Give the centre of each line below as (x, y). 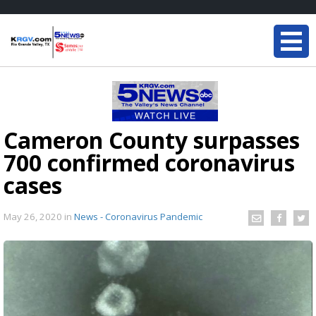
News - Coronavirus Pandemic (138, 216)
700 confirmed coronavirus (149, 163)
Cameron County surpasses (152, 140)
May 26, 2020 (34, 216)
